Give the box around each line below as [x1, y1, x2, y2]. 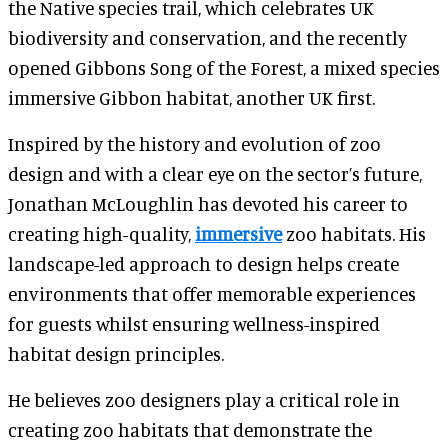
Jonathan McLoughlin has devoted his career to [8, 192, 408, 215]
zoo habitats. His [282, 222, 426, 245]
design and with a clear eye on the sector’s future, [8, 162, 422, 185]
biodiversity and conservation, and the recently [8, 26, 407, 49]
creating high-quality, [8, 222, 195, 245]
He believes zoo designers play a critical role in [8, 388, 400, 411]
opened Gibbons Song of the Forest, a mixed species [8, 56, 440, 79]
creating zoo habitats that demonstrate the [8, 418, 372, 441]
